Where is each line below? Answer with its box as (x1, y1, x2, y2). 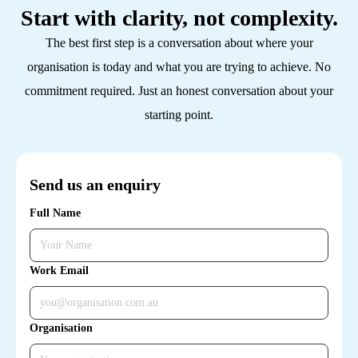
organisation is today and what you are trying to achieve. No (27, 60, 331, 74)
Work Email (30, 265, 89, 277)
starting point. (145, 108, 213, 122)
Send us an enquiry (30, 176, 161, 194)
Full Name (30, 207, 81, 220)
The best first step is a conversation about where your (45, 36, 313, 50)
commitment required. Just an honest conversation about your (25, 84, 333, 98)
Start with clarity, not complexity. (20, 6, 338, 31)
